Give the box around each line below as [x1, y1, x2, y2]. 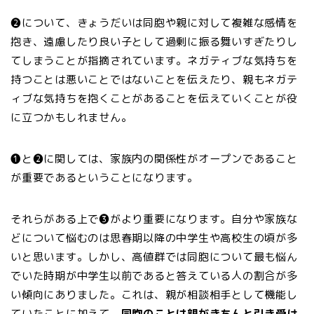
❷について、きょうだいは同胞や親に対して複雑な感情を [11, 15, 298, 30]
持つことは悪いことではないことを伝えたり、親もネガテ [11, 71, 298, 87]
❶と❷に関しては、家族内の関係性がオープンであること [11, 151, 298, 166]
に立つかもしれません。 [11, 109, 132, 125]
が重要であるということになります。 [11, 170, 198, 185]
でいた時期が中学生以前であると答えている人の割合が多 [11, 268, 298, 283]
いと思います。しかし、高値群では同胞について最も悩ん [11, 249, 298, 264]
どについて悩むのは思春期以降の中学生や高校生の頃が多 [11, 230, 298, 245]
